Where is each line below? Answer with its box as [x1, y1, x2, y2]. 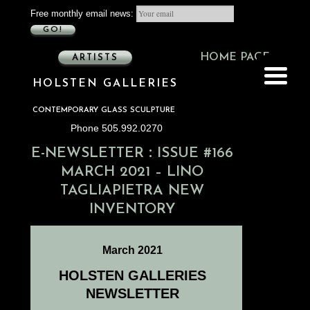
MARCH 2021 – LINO [61, 165, 204, 180]
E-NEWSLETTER [31, 146, 145, 161]
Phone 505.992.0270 [71, 122, 163, 134]
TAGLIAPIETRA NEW [60, 183, 205, 199]
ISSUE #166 [152, 146, 234, 161]
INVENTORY [89, 202, 176, 217]
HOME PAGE [200, 51, 270, 63]
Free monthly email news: [30, 9, 136, 19]
